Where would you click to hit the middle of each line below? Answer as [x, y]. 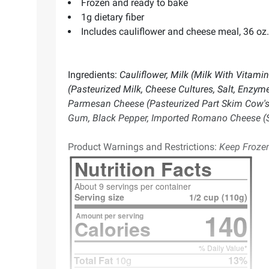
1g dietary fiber [113, 17]
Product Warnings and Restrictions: [142, 147]
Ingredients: [92, 74]
